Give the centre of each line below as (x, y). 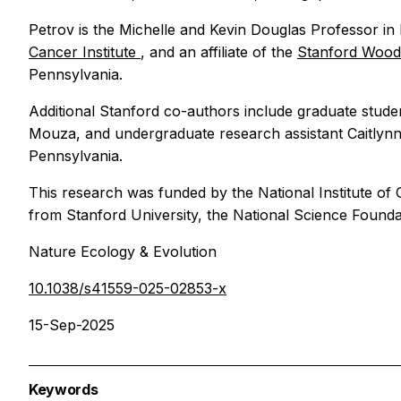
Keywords (64, 389)
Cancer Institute (85, 51)
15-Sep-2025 (72, 324)
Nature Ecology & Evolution (123, 251)
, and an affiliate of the (219, 51)
